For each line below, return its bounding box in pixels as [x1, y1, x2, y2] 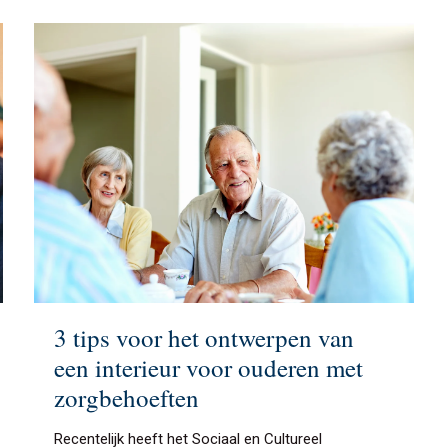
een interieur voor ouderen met [54, 350, 364, 384]
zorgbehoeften [54, 380, 200, 414]
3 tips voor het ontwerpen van [54, 320, 355, 354]
